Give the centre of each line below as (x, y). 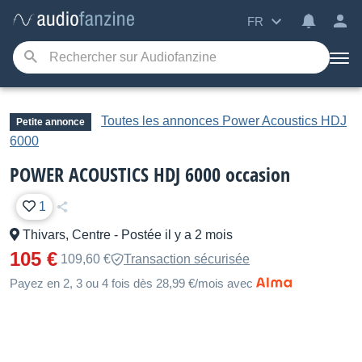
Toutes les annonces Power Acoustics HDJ (224, 121)
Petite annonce (51, 122)
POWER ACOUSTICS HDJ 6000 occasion (150, 174)
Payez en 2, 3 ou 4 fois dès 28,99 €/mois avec (131, 283)
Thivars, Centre (67, 235)
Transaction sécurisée (187, 259)
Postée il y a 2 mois (177, 235)
